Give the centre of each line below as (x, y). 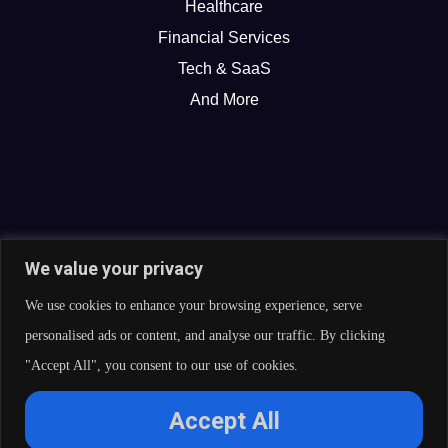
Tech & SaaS (224, 68)
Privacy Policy (65, 415)
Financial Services (224, 37)
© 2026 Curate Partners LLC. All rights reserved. (224, 391)
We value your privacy (114, 268)
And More (224, 99)
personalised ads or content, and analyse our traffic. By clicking (205, 335)
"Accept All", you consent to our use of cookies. (161, 365)
